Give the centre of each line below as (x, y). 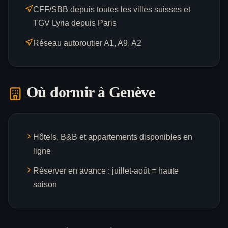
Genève (132, 92)
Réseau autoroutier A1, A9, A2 (87, 43)
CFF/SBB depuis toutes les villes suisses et (112, 10)
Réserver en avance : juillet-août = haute (106, 171)
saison (45, 185)
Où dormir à (68, 92)
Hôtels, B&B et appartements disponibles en (113, 137)
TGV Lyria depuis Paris (75, 23)
